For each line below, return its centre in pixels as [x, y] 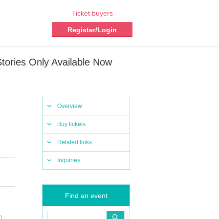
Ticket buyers [92, 13]
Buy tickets [71, 124]
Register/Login [92, 30]
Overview [70, 106]
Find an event [86, 196]
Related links [75, 142]
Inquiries [69, 160]
